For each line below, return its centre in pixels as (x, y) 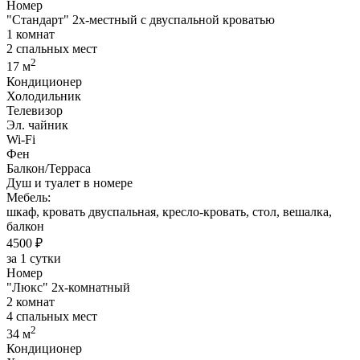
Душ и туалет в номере (70, 182)
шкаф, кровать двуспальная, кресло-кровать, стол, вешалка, (169, 211)
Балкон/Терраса (49, 168)
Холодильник (44, 96)
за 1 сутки (34, 258)
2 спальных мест (52, 49)
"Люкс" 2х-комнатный (68, 287)
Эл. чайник (37, 125)
